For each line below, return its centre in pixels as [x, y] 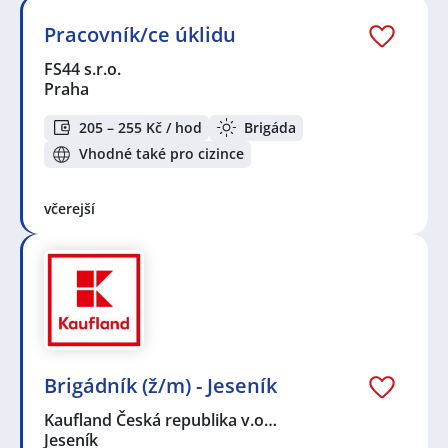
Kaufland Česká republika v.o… [161, 419]
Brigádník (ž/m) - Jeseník [160, 385]
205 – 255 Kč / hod [140, 127]
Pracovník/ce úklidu [140, 34]
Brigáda [270, 127]
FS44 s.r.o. [83, 68]
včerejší [69, 208]
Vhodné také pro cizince [161, 154]
